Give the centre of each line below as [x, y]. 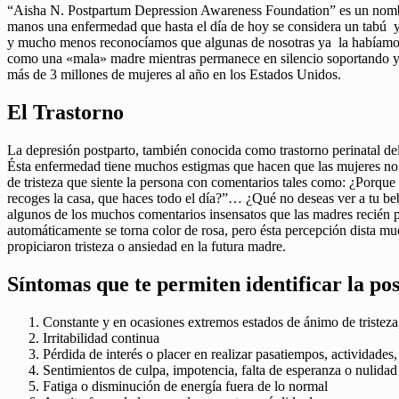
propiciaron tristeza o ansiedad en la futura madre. [147, 246]
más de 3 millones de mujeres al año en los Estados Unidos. [174, 74]
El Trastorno [65, 112]
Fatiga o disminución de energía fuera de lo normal [185, 386]
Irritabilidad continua [101, 338]
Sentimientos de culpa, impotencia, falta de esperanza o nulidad [220, 370]
